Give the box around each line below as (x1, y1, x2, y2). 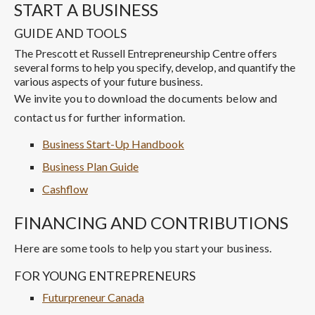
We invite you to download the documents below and (14, 91, 278, 105)
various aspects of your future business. (14, 74, 205, 88)
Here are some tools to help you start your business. (14, 240, 272, 255)
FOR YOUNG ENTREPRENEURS (14, 267, 195, 283)
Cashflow (42, 181, 88, 195)
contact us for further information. (14, 110, 188, 124)
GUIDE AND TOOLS (14, 25, 127, 41)
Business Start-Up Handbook (42, 136, 184, 150)
